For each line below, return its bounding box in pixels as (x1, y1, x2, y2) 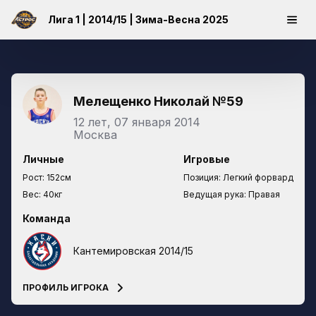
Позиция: (183, 172, 223, 183)
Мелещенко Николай (73, 94, 212, 109)
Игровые (183, 153, 230, 165)
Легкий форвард (223, 172, 293, 183)
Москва (73, 128, 117, 142)
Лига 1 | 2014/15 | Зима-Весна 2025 (48, 13, 229, 25)
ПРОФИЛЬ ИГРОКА (23, 282, 109, 293)
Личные (23, 153, 64, 165)
